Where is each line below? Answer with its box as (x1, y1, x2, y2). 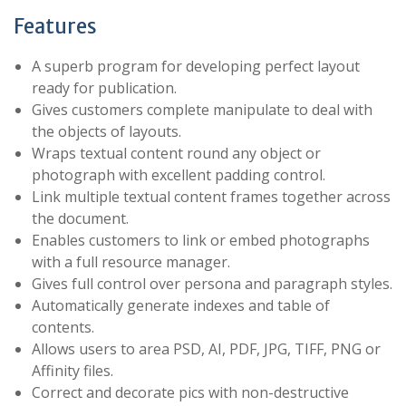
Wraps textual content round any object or (32, 143, 321, 164)
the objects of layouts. (32, 121, 181, 142)
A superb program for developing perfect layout (32, 56, 360, 77)
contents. (32, 317, 94, 338)
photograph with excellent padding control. (32, 165, 325, 186)
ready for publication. (32, 78, 177, 99)
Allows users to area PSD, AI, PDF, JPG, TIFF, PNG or (32, 339, 381, 360)
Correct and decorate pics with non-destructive (32, 382, 349, 403)
